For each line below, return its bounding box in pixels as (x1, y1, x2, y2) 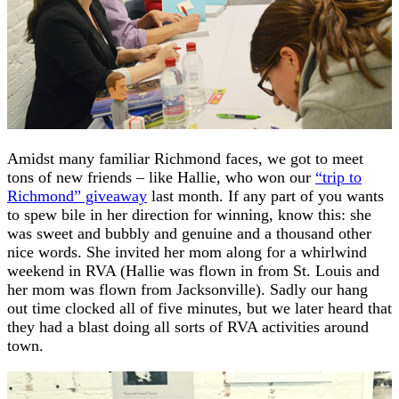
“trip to (315, 167, 362, 186)
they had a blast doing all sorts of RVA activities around (7, 317, 369, 336)
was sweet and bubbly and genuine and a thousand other (7, 224, 371, 242)
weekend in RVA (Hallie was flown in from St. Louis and (7, 261, 379, 280)
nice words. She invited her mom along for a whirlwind (7, 242, 367, 261)
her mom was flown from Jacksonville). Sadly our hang (7, 280, 368, 298)
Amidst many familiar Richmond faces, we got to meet (7, 149, 363, 167)
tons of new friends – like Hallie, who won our (7, 167, 315, 186)
